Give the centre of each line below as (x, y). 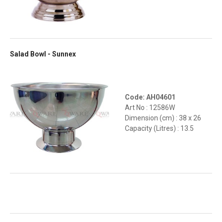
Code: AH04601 (150, 97)
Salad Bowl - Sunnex (43, 54)
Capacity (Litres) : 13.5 (159, 129)
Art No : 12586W (150, 108)
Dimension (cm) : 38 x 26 (163, 118)
